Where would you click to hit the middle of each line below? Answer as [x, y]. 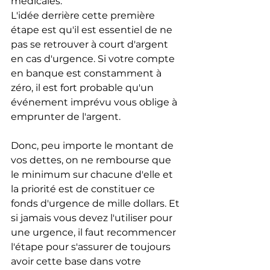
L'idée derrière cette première [84, 16]
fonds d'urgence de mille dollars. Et [96, 204]
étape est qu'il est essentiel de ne [93, 30]
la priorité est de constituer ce [84, 189]
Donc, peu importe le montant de [93, 146]
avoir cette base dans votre [77, 262]
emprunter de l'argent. [66, 117]
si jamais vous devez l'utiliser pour [93, 218]
